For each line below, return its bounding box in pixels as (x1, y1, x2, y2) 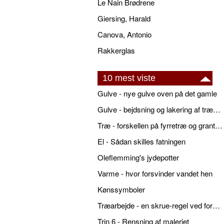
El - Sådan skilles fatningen (97, 136, 185, 147)
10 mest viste (102, 73, 155, 83)
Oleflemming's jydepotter (97, 152, 179, 163)
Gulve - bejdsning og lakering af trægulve (213, 104, 220, 115)
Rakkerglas (97, 45, 135, 56)
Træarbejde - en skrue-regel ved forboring (212, 200, 220, 211)
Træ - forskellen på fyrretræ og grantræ (215, 120, 222, 131)
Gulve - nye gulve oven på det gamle (97, 88, 217, 99)
